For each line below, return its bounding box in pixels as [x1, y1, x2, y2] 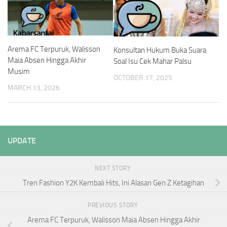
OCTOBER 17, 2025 [113, 73, 172, 82]
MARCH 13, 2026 [8, 84, 60, 93]
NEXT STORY [95, 164, 132, 172]
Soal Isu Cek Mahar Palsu [113, 56, 192, 66]
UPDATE [8, 135, 36, 145]
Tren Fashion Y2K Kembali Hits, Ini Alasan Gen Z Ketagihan [23, 178, 204, 188]
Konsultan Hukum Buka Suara [113, 45, 206, 55]
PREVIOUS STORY [88, 201, 139, 209]
